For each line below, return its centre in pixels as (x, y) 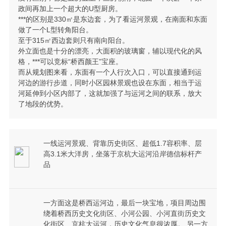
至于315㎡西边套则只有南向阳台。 (73, 41)
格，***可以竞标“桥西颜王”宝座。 (70, 62)
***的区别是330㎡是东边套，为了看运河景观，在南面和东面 (112, 19)
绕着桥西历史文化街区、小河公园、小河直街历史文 (124, 213)
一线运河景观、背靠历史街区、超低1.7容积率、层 (122, 143)
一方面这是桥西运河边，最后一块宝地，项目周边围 (124, 203)
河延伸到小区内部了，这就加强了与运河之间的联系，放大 (110, 94)
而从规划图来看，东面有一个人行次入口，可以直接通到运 (110, 72)
